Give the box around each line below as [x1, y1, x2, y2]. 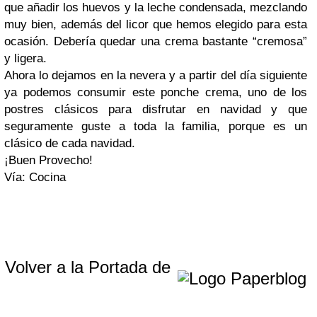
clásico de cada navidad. [4, 137, 135, 150]
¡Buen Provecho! [4, 154, 93, 167]
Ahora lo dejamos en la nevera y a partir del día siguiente [4, 69, 307, 82]
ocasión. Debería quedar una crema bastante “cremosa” [4, 35, 307, 48]
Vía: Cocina [4, 171, 66, 184]
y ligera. [4, 52, 47, 65]
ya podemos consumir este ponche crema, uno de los [4, 86, 307, 99]
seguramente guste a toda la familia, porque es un [4, 120, 307, 133]
